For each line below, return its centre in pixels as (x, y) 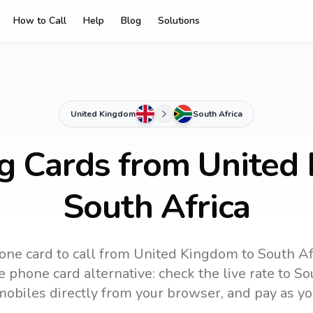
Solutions (179, 21)
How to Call (40, 21)
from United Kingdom (167, 254)
